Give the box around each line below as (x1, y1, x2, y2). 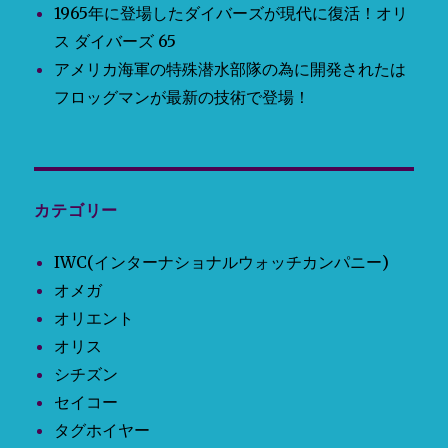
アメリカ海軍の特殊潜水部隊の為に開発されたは (54, 58, 407, 79)
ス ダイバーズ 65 (54, 30, 177, 51)
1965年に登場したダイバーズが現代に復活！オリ (54, 2, 409, 23)
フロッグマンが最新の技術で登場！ (54, 86, 311, 107)
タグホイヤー (54, 419, 151, 440)
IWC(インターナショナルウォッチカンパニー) (54, 251, 390, 272)
